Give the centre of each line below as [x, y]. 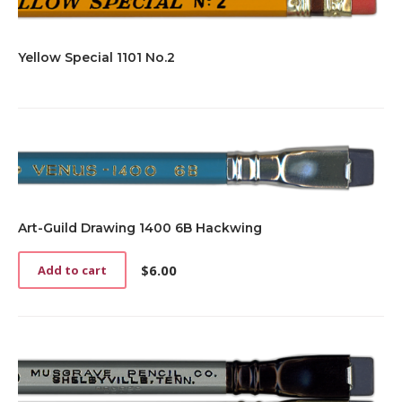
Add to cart [72, 271]
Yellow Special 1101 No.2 [96, 57]
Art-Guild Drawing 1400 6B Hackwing [140, 228]
